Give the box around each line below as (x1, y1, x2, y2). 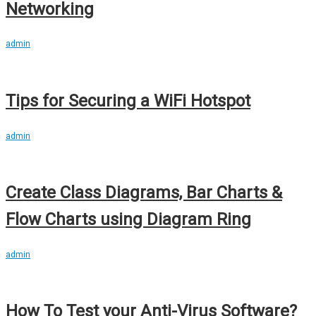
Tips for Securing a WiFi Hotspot (6, 91, 250, 111)
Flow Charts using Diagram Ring (6, 209, 251, 230)
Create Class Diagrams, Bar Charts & (6, 183, 282, 203)
